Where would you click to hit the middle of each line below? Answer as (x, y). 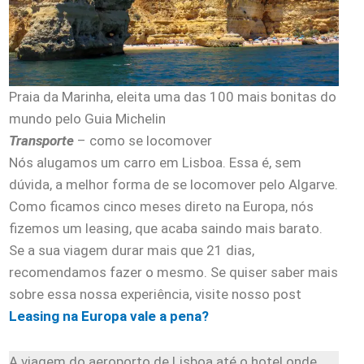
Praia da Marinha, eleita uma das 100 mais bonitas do (173, 96)
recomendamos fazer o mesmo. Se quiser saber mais (173, 272)
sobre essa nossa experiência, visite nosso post (155, 294)
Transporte (41, 140)
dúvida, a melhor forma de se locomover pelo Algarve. (173, 184)
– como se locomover (143, 140)
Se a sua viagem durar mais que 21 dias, (132, 250)
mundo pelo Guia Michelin (87, 118)
